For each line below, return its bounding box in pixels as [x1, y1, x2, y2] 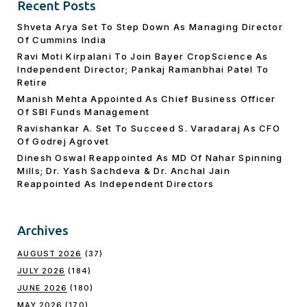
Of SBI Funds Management [17, 106, 150, 117]
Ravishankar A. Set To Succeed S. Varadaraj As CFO [17, 122, 281, 134]
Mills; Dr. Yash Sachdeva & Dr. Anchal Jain [17, 164, 230, 176]
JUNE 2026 [17, 282, 68, 293]
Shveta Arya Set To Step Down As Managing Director [17, 21, 284, 32]
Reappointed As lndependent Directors [17, 177, 214, 189]
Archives [17, 222, 69, 238]
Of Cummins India [17, 34, 107, 45]
